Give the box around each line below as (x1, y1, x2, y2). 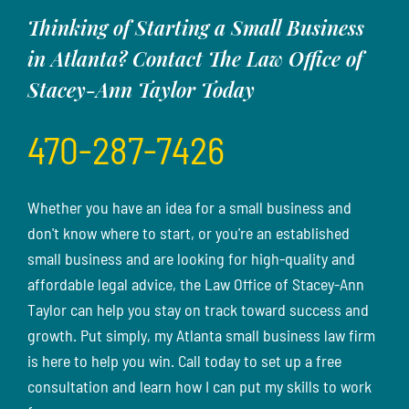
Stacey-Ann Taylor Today (27, 76, 255, 102)
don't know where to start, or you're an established (27, 222, 350, 243)
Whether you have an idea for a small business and (27, 196, 351, 217)
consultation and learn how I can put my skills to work (27, 375, 372, 396)
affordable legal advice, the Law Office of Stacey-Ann (27, 273, 364, 294)
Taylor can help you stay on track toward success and (27, 299, 369, 320)
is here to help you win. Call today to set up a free (27, 350, 341, 371)
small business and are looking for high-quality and (27, 247, 355, 268)
